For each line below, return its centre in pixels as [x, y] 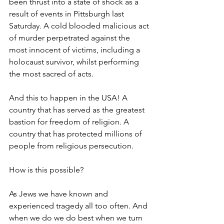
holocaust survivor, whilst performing [75, 62]
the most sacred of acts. [51, 74]
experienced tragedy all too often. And [79, 206]
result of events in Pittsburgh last [67, 14]
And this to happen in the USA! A [69, 98]
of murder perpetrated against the [70, 38]
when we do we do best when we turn [77, 218]
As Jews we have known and [59, 194]
